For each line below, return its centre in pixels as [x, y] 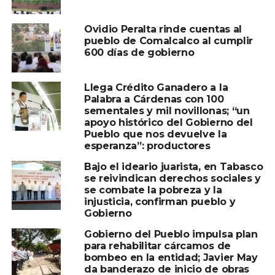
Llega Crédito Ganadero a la [156, 88]
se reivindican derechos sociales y [172, 179]
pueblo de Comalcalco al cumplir [168, 41]
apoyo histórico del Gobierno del [168, 123]
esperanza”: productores [147, 146]
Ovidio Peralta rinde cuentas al [163, 29]
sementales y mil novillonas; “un [167, 111]
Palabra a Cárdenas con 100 [154, 99]
